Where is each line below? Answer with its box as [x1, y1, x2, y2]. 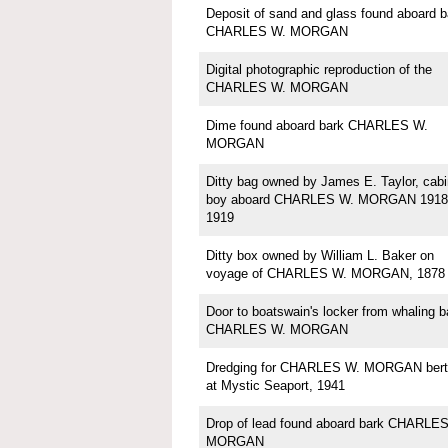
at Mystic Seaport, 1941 [205, 378, 345, 394]
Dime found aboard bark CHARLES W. [205, 118, 428, 134]
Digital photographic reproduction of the [205, 62, 432, 78]
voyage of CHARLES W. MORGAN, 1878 [205, 266, 445, 282]
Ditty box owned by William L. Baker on [205, 248, 434, 264]
